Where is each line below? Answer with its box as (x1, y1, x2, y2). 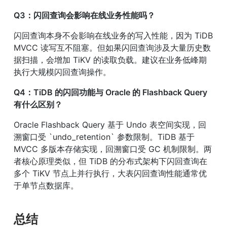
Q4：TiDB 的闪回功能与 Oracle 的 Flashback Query (14, 87, 207, 98)
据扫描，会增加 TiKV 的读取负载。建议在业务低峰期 (14, 55, 207, 65)
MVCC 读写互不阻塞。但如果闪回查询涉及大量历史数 (14, 43, 211, 53)
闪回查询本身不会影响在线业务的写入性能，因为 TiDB (14, 30, 213, 41)
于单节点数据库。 (14, 180, 79, 191)
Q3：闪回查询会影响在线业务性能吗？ (14, 10, 155, 21)
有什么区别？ (14, 99, 62, 110)
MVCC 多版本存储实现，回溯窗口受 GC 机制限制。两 (14, 144, 212, 155)
